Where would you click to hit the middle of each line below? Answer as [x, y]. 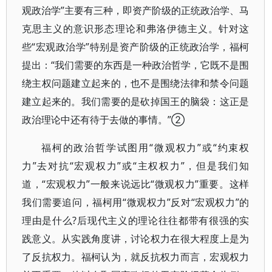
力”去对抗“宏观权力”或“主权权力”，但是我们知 [136, 166]
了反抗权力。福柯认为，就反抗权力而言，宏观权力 [136, 257]
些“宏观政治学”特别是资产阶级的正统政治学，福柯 [136, 47]
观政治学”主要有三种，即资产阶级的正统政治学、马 [136, 10]
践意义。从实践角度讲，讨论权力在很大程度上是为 [136, 239]
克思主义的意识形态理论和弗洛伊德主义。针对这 [136, 29]
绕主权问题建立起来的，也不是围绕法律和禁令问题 [136, 83]
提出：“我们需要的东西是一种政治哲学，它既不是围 [136, 65]
